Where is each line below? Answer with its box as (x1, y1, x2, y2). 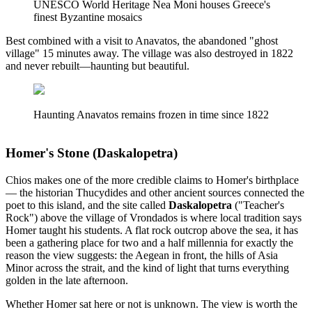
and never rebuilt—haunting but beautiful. (6, 60, 189, 72)
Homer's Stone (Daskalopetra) (6, 146, 178, 161)
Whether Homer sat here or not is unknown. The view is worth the (6, 297, 297, 310)
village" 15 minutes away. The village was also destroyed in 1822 (6, 47, 293, 60)
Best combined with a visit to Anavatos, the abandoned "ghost (6, 35, 278, 47)
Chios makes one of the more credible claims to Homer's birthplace (6, 173, 299, 186)
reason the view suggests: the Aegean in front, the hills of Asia (6, 249, 278, 261)
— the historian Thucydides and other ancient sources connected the (6, 186, 304, 198)
